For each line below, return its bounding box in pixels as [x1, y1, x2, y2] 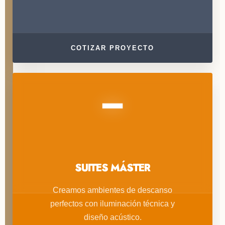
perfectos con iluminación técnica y [50, 199, 175, 208]
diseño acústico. [83, 212, 142, 221]
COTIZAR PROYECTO [71, 44, 154, 52]
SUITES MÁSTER [75, 160, 150, 175]
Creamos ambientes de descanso [53, 185, 172, 194]
